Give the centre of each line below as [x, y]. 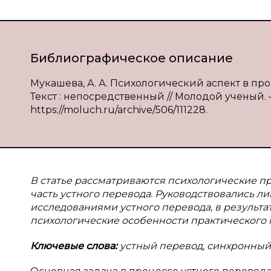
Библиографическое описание [132, 58]
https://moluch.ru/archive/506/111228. [119, 110]
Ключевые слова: [75, 246]
